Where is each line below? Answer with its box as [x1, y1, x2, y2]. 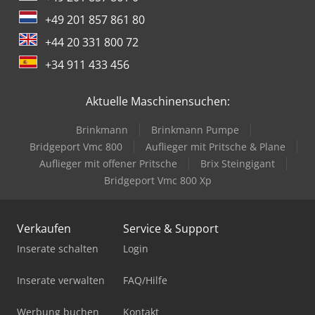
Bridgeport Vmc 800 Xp [103, 174, 212, 188]
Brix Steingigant [200, 157, 275, 171]
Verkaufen [17, 221, 71, 237]
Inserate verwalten [17, 274, 105, 288]
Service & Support [123, 221, 219, 237]
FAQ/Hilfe [123, 274, 167, 288]
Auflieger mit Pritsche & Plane [145, 140, 285, 154]
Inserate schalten [17, 242, 98, 256]
